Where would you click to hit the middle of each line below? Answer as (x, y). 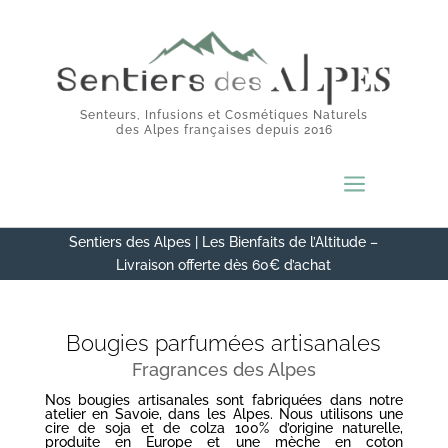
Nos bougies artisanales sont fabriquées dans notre (224, 399)
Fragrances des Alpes (223, 369)
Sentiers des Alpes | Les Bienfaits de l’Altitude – (224, 241)
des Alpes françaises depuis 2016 (224, 129)
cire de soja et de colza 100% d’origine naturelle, (224, 427)
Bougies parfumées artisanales (224, 342)
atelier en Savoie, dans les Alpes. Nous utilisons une (224, 413)
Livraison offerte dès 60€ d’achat (224, 264)
